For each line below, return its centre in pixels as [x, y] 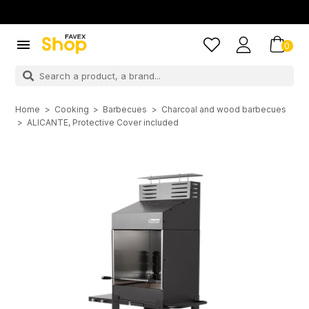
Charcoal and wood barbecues [223, 110]
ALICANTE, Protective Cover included [102, 123]
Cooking [71, 110]
